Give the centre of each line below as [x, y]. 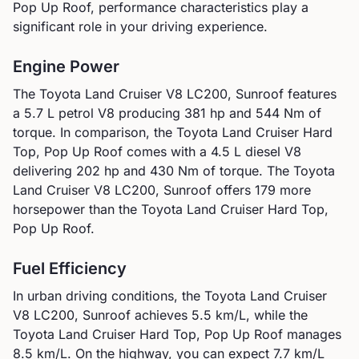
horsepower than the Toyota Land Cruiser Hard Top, [171, 209]
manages [312, 334]
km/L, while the [260, 315]
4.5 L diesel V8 [256, 151]
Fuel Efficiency [70, 268]
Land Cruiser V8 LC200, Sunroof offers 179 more [162, 190]
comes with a [167, 151]
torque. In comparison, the [95, 132]
